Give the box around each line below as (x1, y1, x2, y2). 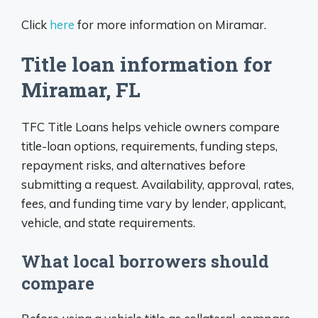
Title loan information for (21, 51, 272, 78)
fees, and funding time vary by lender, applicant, (21, 196, 286, 212)
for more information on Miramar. (75, 16, 266, 32)
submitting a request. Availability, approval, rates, (21, 177, 294, 192)
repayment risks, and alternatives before (21, 158, 246, 173)
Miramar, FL (21, 77, 141, 104)
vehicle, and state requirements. (21, 215, 195, 231)
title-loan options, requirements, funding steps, (21, 138, 278, 154)
